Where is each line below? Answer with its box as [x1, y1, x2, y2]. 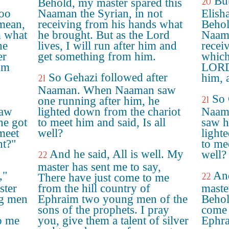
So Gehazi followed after [49, 71, 168, 84]
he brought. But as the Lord [38, 29, 170, 41]
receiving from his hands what [38, 18, 182, 31]
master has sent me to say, [38, 161, 161, 173]
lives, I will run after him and [38, 39, 177, 52]
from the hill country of [38, 182, 150, 195]
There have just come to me [38, 171, 169, 184]
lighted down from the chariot [38, 105, 180, 118]
